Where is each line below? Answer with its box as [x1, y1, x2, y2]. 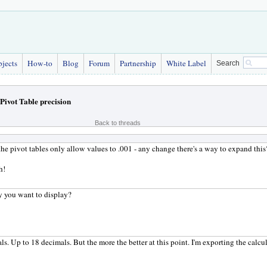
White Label [166, 58, 206, 69]
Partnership [120, 58, 156, 69]
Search [216, 59, 240, 67]
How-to [27, 58, 52, 69]
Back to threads [95, 119, 141, 126]
